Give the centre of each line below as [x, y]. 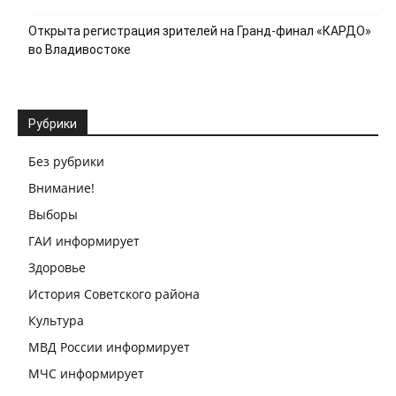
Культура [56, 321]
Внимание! [61, 188]
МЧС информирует [86, 374]
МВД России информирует [109, 347]
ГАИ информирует [84, 241]
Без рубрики [66, 162]
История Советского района [114, 294]
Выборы [53, 215]
